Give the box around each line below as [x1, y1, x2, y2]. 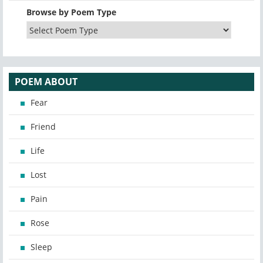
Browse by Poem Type [26, 6, 116, 18]
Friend [31, 121, 56, 133]
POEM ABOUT [15, 75, 77, 89]
